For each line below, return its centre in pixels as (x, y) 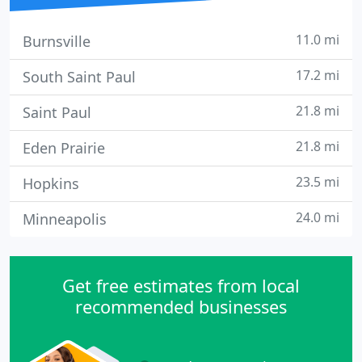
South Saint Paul (79, 77)
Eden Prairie (64, 148)
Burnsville (57, 41)
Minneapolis (65, 219)
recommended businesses (181, 307)
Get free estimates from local (181, 286)
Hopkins (51, 183)
